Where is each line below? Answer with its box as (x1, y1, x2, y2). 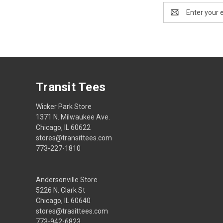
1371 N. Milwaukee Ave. (36, 112, 110, 121)
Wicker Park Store (36, 102, 92, 111)
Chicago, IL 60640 (36, 196, 91, 205)
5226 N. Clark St (36, 186, 85, 194)
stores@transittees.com (36, 133, 112, 142)
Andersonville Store (36, 175, 98, 184)
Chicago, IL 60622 (36, 123, 91, 131)
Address (163, 13, 190, 21)
